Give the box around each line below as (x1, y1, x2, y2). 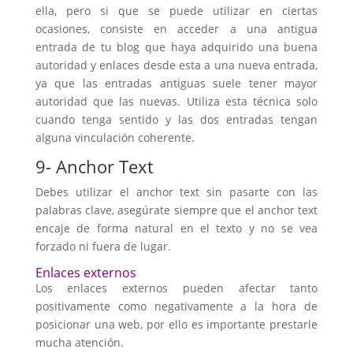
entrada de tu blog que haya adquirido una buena (35, 39, 318, 54)
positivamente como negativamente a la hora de (35, 299, 318, 314)
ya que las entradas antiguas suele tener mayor (35, 76, 318, 91)
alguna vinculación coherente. (35, 130, 195, 145)
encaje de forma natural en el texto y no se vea (35, 221, 318, 236)
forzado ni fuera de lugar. (35, 239, 171, 254)
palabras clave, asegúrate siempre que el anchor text (35, 203, 318, 217)
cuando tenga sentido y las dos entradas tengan (35, 112, 318, 127)
